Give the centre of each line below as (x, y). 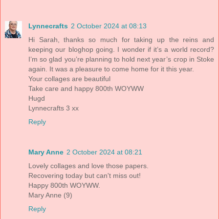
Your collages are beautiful (69, 78)
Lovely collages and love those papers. (88, 165)
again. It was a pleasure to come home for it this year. (111, 69)
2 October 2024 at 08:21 (104, 152)
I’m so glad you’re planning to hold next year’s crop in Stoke (121, 59)
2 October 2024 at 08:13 (109, 26)
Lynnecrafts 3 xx (54, 108)
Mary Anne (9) (50, 195)
